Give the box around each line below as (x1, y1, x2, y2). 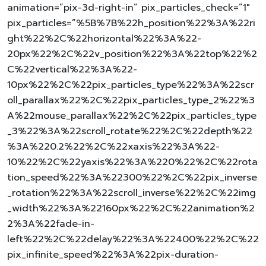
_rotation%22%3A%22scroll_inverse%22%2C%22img (7, 185, 256, 200)
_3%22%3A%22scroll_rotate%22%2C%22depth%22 (7, 123, 252, 138)
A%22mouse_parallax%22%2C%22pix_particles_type (7, 108, 256, 123)
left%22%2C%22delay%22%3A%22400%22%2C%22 (7, 232, 259, 246)
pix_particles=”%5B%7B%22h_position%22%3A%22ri (7, 15, 255, 30)
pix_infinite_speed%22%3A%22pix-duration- (7, 247, 218, 262)
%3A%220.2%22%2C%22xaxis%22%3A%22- (7, 139, 220, 154)
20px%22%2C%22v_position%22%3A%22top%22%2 (7, 46, 257, 61)
